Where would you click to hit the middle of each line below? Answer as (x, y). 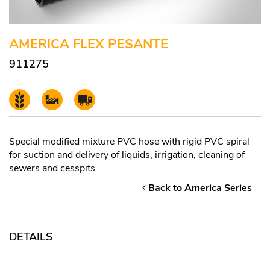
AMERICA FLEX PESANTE (89, 44)
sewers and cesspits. (53, 168)
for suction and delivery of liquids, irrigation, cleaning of (127, 155)
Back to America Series (199, 188)
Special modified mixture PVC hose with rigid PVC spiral (129, 142)
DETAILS (31, 237)
